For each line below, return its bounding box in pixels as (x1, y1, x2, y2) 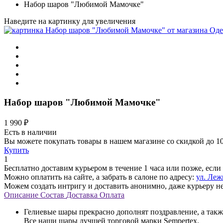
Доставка (66, 191, 98, 200)
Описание (4, 191, 38, 200)
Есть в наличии (4, 128, 57, 137)
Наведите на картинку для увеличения (4, 17, 135, 25)
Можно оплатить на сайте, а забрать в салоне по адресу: (4, 173, 196, 182)
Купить (4, 146, 29, 155)
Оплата (100, 191, 124, 200)
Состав (40, 191, 64, 200)
